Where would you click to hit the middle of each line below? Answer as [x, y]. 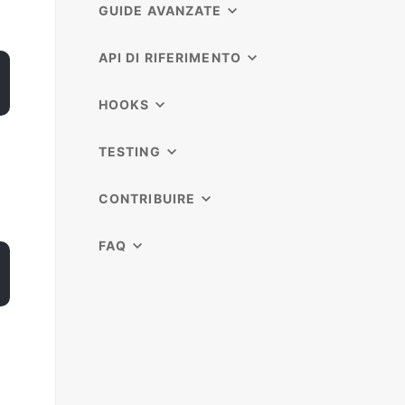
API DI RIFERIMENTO [170, 57]
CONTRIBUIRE [147, 198]
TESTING [129, 151]
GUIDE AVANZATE [160, 10]
